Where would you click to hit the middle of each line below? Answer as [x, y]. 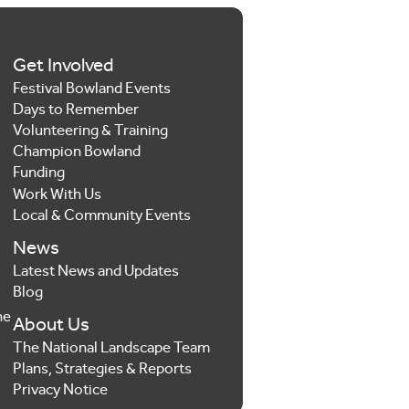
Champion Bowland [76, 153]
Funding [38, 174]
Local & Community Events [101, 216]
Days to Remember [75, 110]
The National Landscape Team [111, 350]
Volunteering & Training [90, 132]
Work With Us [57, 195]
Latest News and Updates [95, 272]
